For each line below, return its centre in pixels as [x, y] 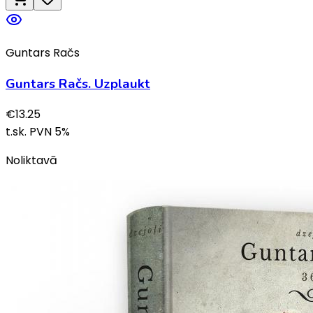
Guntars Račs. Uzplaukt [78, 83]
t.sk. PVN [30, 132]
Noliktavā [31, 161]
